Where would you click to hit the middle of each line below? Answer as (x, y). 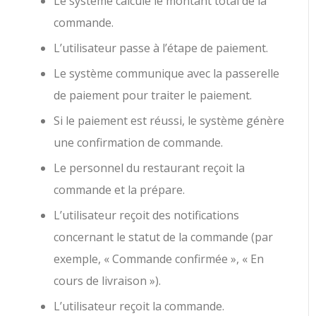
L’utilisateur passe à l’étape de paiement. (161, 48)
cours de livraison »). (108, 280)
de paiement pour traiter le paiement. (153, 95)
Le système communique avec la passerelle (167, 73)
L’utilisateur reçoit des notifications (147, 215)
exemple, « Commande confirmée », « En (159, 259)
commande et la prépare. (120, 189)
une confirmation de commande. (139, 142)
